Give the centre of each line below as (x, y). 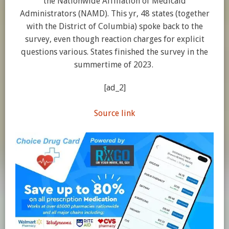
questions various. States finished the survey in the (114, 52)
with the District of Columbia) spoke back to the (114, 26)
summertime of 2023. (114, 65)
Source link (114, 113)
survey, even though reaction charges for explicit (114, 39)
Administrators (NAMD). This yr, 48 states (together (114, 14)
